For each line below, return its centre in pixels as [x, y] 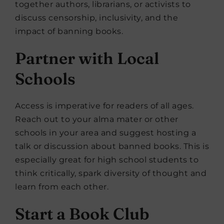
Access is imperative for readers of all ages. [104, 106]
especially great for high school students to [107, 160]
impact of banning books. [69, 31]
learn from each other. [62, 187]
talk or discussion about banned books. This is [112, 146]
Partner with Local [87, 58]
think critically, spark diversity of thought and [111, 173]
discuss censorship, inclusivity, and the [96, 18]
